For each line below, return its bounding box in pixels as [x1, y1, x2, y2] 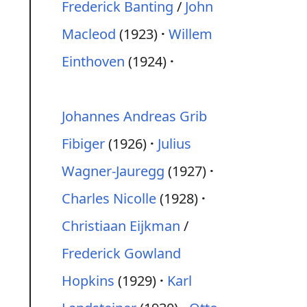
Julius [158, 134, 191, 153]
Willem [169, 25, 212, 43]
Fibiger [62, 134, 105, 153]
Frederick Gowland [62, 244, 181, 262]
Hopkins [62, 271, 114, 290]
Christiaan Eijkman [62, 217, 180, 235]
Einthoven [62, 52, 125, 71]
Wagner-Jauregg [62, 162, 164, 180]
